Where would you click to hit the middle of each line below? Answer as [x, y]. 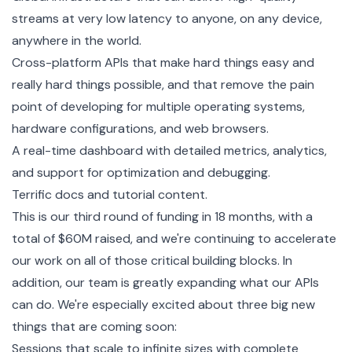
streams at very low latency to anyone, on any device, [167, 18]
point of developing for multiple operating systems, [158, 106]
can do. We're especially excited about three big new [163, 304]
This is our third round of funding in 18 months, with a [162, 216]
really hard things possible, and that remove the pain [163, 84]
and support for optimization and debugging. [141, 172]
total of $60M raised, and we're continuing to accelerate [174, 238]
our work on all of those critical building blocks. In [152, 260]
